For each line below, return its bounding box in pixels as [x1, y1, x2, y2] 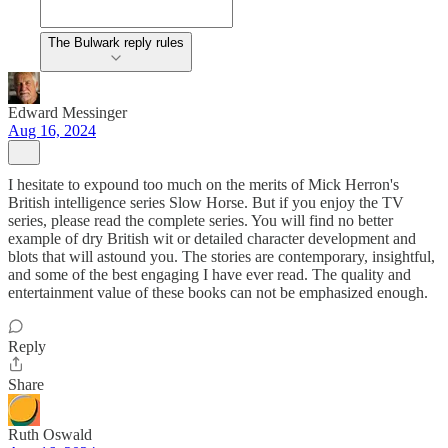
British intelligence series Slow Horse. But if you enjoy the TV [8, 194, 404, 212]
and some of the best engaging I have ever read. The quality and [8, 266, 411, 284]
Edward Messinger [8, 104, 127, 122]
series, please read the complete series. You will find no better [8, 212, 393, 230]
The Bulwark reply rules [48, 35, 184, 51]
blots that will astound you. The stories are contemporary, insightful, [8, 248, 435, 266]
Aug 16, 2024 [8, 122, 96, 140]
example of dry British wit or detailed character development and [8, 230, 416, 248]
